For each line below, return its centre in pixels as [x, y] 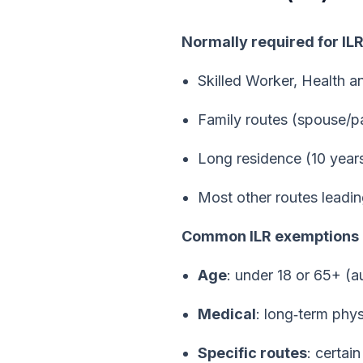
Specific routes [252, 353]
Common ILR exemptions [270, 236]
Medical [227, 314]
